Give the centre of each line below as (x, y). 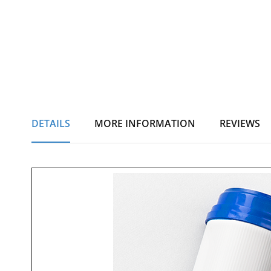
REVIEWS (240, 123)
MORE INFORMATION (145, 123)
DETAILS (51, 123)
